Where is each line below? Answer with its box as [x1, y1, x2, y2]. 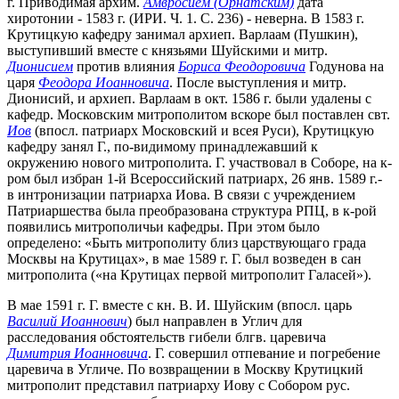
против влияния [73, 58, 178, 74]
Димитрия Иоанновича [7, 345, 148, 361]
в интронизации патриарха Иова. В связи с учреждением [7, 186, 355, 202]
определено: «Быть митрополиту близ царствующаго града [7, 234, 366, 250]
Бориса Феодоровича [178, 58, 305, 74]
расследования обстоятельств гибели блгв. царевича [7, 329, 326, 345]
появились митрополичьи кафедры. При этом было [7, 218, 320, 234]
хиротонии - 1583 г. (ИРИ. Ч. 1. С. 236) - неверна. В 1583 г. [7, 10, 364, 26]
